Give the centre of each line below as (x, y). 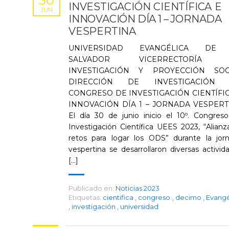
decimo (189, 197)
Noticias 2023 (138, 188)
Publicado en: (91, 188)
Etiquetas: (85, 197)
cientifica (119, 197)
